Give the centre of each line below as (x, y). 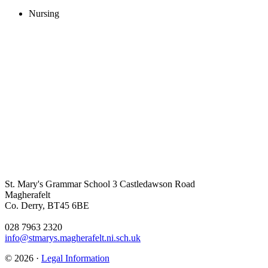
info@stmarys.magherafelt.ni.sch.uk (73, 238)
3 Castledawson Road (153, 184)
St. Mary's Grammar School (57, 184)
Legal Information (75, 258)
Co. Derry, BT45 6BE (47, 206)
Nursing (44, 14)
